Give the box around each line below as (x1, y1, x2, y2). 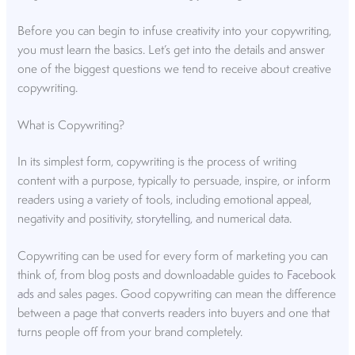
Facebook (287, 269, 337, 283)
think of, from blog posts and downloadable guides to (17, 269, 288, 283)
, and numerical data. (190, 212, 292, 226)
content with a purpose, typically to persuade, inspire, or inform (17, 174, 331, 188)
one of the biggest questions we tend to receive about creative (17, 63, 332, 76)
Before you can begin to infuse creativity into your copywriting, (17, 25, 332, 38)
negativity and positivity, (17, 212, 137, 226)
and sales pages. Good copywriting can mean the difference (34, 288, 337, 302)
